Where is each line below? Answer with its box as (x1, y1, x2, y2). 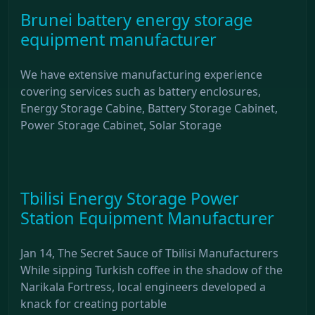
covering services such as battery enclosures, (20, 83, 261, 99)
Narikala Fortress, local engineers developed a (20, 278, 266, 295)
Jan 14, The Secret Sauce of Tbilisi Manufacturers (20, 245, 278, 261)
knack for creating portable (20, 295, 167, 311)
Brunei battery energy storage (20, 8, 252, 31)
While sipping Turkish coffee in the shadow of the (20, 262, 283, 278)
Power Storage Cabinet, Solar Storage (20, 117, 221, 133)
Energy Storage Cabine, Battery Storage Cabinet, (20, 100, 278, 116)
